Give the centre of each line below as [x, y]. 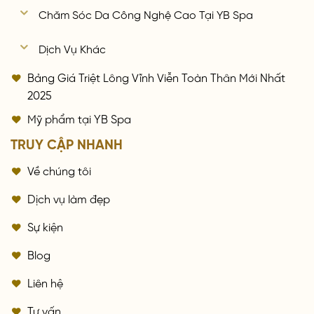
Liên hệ [45, 281]
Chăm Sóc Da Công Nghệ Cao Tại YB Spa [146, 14]
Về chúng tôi [59, 169]
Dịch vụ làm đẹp [69, 197]
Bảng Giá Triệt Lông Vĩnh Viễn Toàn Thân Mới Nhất [156, 76]
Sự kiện [45, 225]
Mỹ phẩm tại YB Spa [79, 118]
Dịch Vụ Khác [73, 48]
